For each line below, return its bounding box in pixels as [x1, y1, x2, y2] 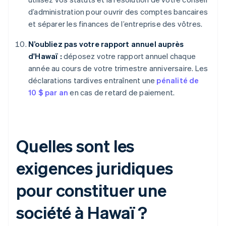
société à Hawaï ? [16, 201, 148, 223]
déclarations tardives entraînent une [28, 75, 157, 86]
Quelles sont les [16, 135, 135, 157]
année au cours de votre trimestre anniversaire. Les [28, 63, 208, 74]
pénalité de [156, 75, 199, 86]
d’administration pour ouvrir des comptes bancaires [28, 7, 208, 17]
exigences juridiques [16, 157, 173, 179]
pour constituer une [16, 179, 167, 201]
